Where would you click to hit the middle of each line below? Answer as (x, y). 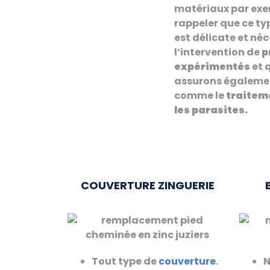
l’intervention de (218, 52)
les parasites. (211, 110)
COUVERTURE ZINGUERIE (147, 186)
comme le (200, 95)
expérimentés (212, 66)
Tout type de (125, 262)
